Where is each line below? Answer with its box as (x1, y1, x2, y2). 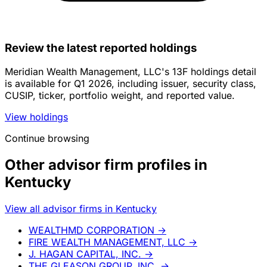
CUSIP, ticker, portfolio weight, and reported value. (5, 89, 235, 102)
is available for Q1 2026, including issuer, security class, (5, 77, 256, 90)
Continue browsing (5, 132, 89, 145)
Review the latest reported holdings (5, 41, 197, 55)
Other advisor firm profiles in (5, 156, 207, 174)
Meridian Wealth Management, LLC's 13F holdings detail (5, 66, 256, 78)
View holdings (5, 111, 68, 123)
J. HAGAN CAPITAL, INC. (29, 248, 141, 260)
